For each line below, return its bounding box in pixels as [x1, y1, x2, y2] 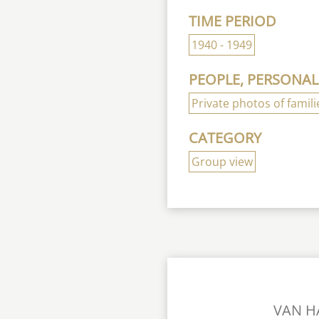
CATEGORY [189, 128, 262, 148]
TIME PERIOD [189, 11, 277, 31]
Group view [192, 154, 253, 170]
